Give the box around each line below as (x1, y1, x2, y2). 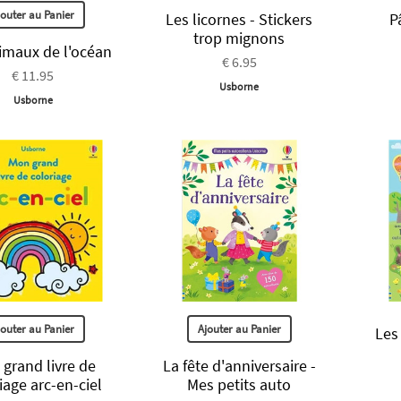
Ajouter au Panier (197, 320, 281, 337)
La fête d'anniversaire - (162, 354, 316, 376)
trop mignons (193, 28, 286, 49)
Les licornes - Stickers (166, 9, 313, 30)
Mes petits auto (187, 373, 292, 395)
